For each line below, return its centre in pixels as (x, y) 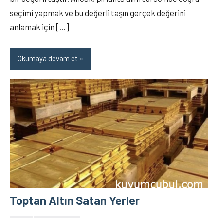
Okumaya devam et (48, 59)
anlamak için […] (39, 27)
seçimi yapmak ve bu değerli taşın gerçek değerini (98, 12)
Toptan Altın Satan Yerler (75, 200)
